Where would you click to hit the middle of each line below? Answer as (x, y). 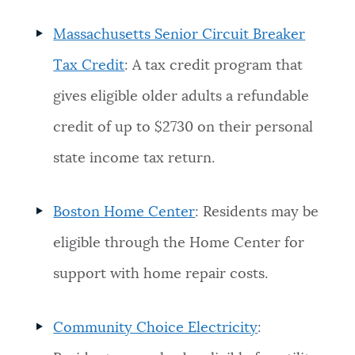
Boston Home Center (124, 213)
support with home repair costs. (161, 275)
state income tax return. (136, 158)
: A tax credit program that (214, 65)
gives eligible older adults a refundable (181, 96)
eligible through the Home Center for (179, 244)
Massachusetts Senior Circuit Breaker (179, 34)
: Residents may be (257, 213)
